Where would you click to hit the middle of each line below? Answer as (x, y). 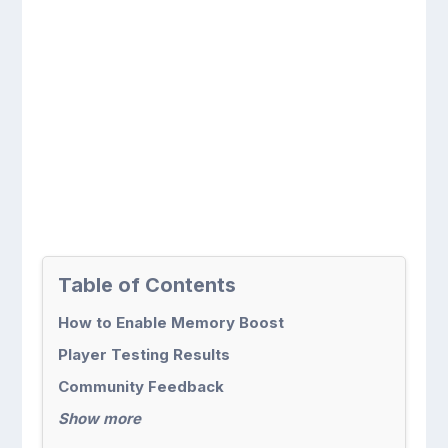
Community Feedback (141, 386)
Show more (100, 418)
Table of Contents (147, 285)
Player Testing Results (144, 354)
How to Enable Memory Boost (171, 322)
